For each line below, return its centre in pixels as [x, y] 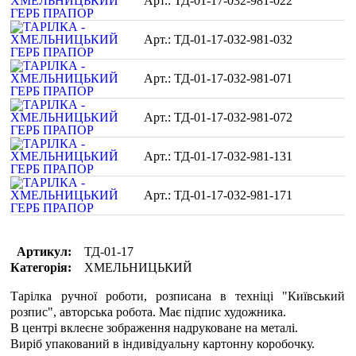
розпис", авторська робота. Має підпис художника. [149, 312]
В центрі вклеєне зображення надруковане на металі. [155, 328]
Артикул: [44, 252]
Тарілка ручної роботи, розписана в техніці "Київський [178, 296]
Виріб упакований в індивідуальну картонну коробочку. [163, 344]
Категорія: [41, 267]
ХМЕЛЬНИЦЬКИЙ [139, 267]
